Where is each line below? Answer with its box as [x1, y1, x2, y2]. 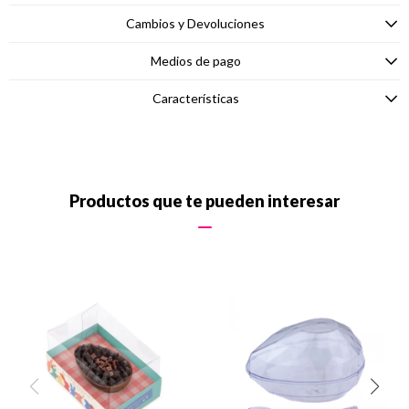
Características [152, 90, 239, 106]
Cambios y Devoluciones [126, 16, 265, 31]
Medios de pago [150, 53, 241, 68]
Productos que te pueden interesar [69, 191, 340, 211]
